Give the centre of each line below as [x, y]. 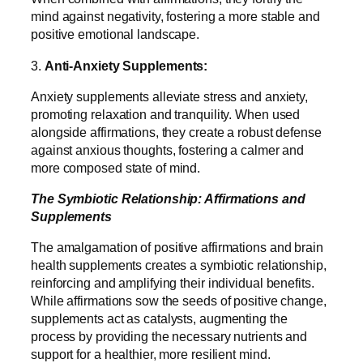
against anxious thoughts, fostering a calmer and [168, 149]
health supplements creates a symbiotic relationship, [179, 265]
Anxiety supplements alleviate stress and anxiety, [170, 96]
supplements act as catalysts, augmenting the [159, 319]
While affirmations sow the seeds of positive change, [179, 301]
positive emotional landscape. [117, 34]
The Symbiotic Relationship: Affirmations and [168, 199]
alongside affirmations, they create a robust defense [176, 132]
